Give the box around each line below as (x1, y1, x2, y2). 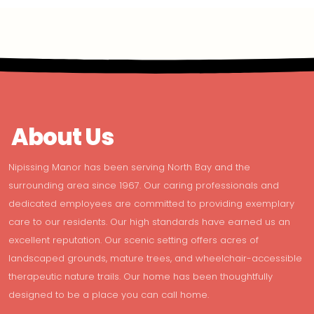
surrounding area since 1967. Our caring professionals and (8, 178, 279, 192)
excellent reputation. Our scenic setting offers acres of (8, 233, 259, 247)
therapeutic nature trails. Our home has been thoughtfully (8, 269, 273, 283)
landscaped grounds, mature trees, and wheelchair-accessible (8, 251, 302, 265)
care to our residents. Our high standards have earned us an (8, 214, 290, 228)
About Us (11, 121, 114, 153)
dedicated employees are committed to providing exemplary (8, 196, 294, 210)
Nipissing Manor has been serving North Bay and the (8, 160, 250, 174)
